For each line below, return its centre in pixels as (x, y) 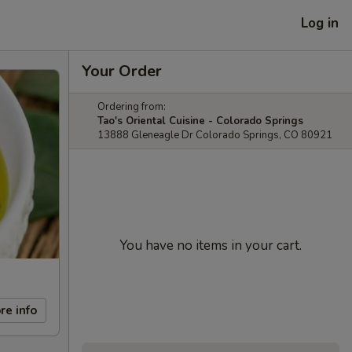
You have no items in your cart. (211, 246)
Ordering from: (132, 107)
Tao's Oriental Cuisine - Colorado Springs (200, 121)
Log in (320, 23)
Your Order (122, 71)
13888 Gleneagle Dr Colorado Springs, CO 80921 (215, 135)
